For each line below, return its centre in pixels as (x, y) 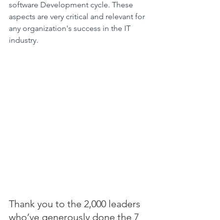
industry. (24, 40)
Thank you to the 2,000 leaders (76, 204)
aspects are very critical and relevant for (78, 17)
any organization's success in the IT (71, 28)
